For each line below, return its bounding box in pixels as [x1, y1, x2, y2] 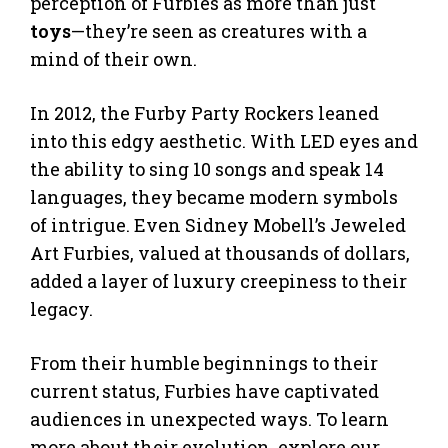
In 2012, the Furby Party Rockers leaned [30, 100, 379, 125]
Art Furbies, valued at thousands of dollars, [30, 240, 410, 265]
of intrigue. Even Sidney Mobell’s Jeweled [30, 212, 406, 237]
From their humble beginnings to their [30, 350, 378, 375]
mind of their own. [30, 46, 197, 71]
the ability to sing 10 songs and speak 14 [30, 156, 384, 181]
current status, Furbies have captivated [30, 378, 379, 403]
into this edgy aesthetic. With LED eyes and [30, 128, 418, 153]
